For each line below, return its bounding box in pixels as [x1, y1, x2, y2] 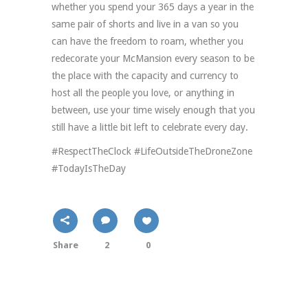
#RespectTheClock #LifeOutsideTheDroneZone [52, 146, 252, 157]
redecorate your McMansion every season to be [52, 53, 254, 65]
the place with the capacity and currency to [52, 70, 239, 82]
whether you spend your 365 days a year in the [52, 1, 254, 13]
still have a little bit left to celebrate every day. [52, 122, 248, 133]
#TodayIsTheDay [52, 163, 126, 175]
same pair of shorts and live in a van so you [52, 19, 239, 30]
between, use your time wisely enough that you [52, 104, 255, 116]
